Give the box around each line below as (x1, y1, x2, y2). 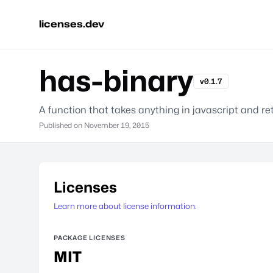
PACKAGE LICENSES (54, 234, 126, 241)
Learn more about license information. (54, 201, 197, 211)
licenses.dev (39, 18, 104, 30)
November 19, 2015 (84, 121, 149, 130)
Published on (39, 121, 84, 130)
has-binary (39, 63, 193, 98)
